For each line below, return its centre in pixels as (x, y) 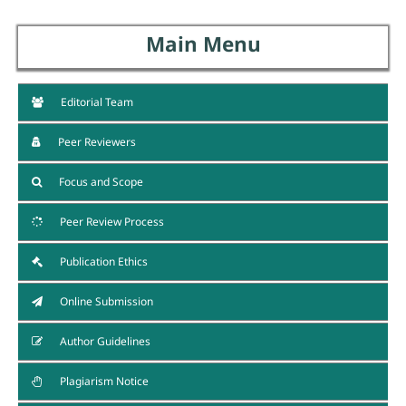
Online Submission (106, 301)
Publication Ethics (103, 261)
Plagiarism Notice (103, 381)
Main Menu (203, 43)
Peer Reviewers (96, 141)
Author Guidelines (104, 341)
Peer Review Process (111, 221)
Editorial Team (96, 101)
